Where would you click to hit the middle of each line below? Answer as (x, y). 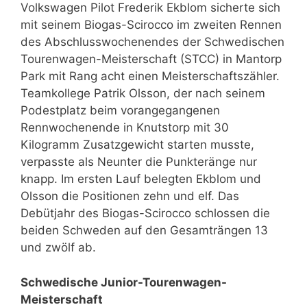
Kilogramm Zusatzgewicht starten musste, (137, 145)
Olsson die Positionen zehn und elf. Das (130, 196)
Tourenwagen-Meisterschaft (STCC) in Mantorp (151, 59)
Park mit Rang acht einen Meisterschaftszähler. (150, 76)
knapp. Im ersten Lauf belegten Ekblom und (141, 179)
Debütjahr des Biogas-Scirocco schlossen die (145, 213)
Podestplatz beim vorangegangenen (120, 110)
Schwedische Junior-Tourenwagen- (124, 282)
